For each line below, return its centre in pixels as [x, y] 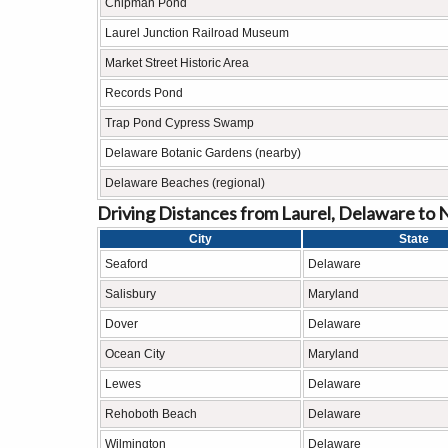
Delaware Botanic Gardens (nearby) [203, 153]
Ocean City [135, 354]
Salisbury [130, 294]
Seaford [126, 264]
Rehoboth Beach [151, 414]
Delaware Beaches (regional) [185, 183]
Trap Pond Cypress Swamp [179, 123]
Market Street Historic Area [177, 63]
